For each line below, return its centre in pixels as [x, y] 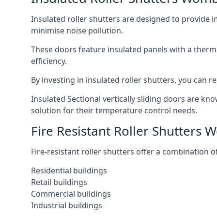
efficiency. [49, 61]
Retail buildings [59, 182]
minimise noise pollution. [77, 31]
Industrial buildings [67, 205]
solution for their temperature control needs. [114, 110]
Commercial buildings [71, 194]
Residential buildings [69, 170]
